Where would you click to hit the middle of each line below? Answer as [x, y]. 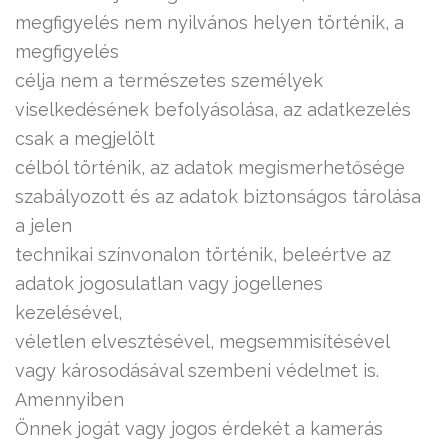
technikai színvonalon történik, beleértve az [203, 254]
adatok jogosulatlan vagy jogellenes [169, 283]
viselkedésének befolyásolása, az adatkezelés [213, 109]
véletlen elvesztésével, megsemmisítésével [202, 341]
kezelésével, [68, 312]
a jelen [43, 225]
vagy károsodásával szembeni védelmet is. [197, 370]
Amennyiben [69, 399]
